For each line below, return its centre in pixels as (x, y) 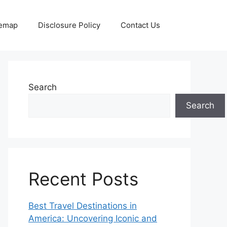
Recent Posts (83, 179)
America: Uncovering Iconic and (93, 218)
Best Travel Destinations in (83, 206)
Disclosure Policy (69, 25)
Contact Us (140, 25)
